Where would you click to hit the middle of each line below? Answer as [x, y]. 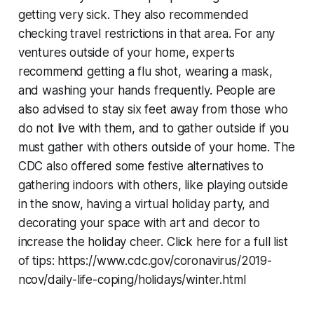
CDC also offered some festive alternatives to [141, 166]
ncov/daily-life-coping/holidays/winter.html [132, 279]
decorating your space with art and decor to [139, 223]
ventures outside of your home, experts [127, 52]
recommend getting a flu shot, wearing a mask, [145, 71]
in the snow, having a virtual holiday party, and [144, 204]
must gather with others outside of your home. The [156, 147]
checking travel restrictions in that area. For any [146, 33]
